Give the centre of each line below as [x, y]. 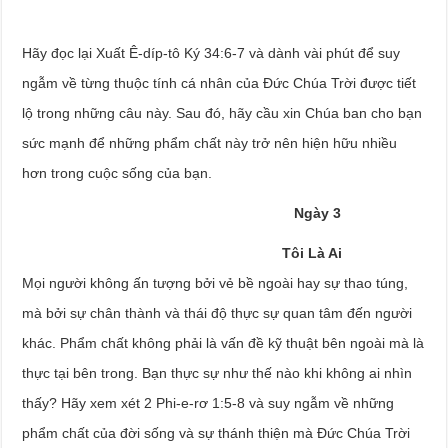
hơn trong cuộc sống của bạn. [117, 172]
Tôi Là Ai [182, 252]
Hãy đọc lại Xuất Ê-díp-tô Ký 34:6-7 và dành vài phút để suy [211, 52]
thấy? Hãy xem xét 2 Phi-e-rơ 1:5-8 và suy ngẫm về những [208, 402]
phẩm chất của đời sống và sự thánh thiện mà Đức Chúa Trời [216, 432]
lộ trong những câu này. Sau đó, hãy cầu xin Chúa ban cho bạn [222, 112]
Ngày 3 [182, 212]
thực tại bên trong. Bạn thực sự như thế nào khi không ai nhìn [217, 372]
